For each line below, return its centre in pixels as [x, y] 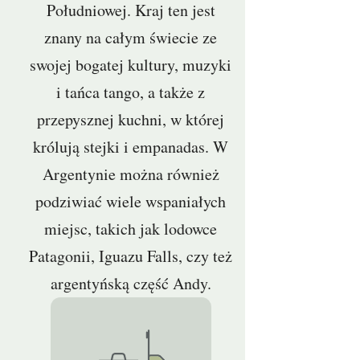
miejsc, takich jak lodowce [131, 229]
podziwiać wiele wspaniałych [131, 201]
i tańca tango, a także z [131, 92]
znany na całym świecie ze [131, 37]
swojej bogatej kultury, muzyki [131, 65]
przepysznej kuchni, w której [131, 119]
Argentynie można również [131, 174]
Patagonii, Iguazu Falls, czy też [131, 256]
